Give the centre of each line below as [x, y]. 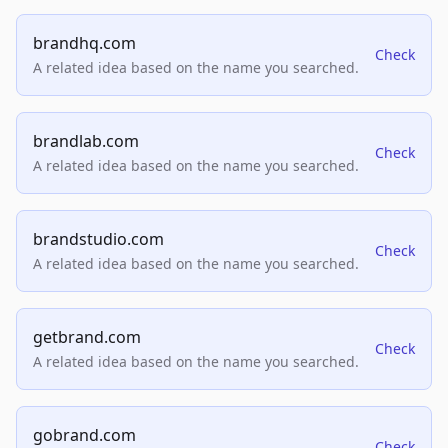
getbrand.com [87, 337]
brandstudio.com [98, 239]
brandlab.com [86, 141]
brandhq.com [84, 43]
